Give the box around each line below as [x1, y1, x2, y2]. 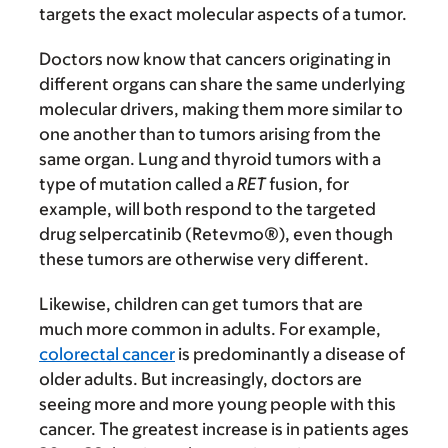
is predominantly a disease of [175, 343, 405, 364]
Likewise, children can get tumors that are [39, 293, 363, 314]
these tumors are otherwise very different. [39, 248, 369, 269]
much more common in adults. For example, [39, 318, 381, 339]
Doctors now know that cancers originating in [39, 48, 391, 69]
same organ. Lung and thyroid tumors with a [39, 148, 381, 169]
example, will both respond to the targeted [39, 198, 376, 219]
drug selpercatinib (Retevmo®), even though [39, 223, 393, 244]
